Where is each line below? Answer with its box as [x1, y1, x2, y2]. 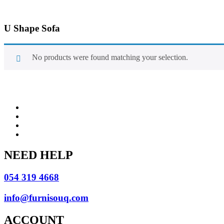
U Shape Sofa [4, 22, 60, 33]
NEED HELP [4, 148, 73, 162]
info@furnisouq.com [4, 192, 88, 203]
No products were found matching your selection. [32, 52, 188, 61]
